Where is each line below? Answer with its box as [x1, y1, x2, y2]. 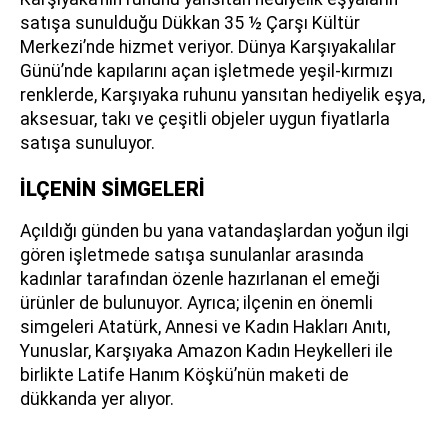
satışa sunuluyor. [20, 132, 155, 153]
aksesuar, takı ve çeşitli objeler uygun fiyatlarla [20, 108, 390, 129]
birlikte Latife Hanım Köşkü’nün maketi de [20, 364, 349, 385]
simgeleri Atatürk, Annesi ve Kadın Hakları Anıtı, [20, 316, 390, 337]
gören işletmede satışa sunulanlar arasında [20, 244, 364, 265]
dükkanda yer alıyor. [20, 388, 174, 409]
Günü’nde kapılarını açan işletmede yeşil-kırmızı [20, 60, 393, 81]
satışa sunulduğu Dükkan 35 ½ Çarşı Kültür [20, 12, 360, 33]
